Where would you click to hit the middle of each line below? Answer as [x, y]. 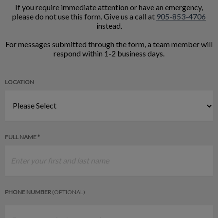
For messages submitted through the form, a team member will [109, 44]
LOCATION [19, 82]
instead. [109, 25]
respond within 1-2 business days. [109, 53]
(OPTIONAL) [69, 192]
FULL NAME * [22, 137]
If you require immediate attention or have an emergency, [109, 7]
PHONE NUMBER [28, 192]
